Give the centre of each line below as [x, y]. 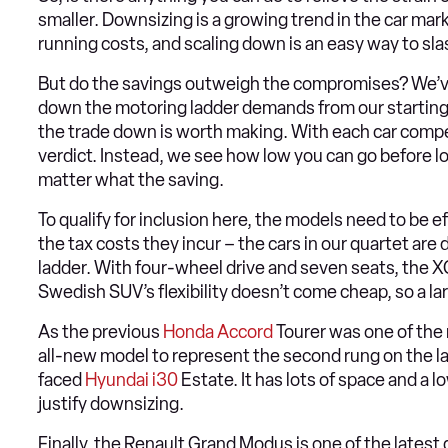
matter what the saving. [131, 180]
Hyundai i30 [131, 380]
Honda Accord [218, 332]
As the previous [100, 332]
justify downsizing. [111, 404]
